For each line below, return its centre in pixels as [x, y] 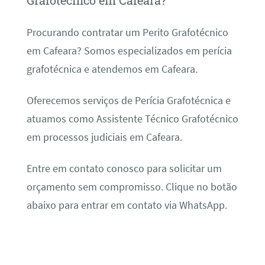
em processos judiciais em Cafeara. [104, 137]
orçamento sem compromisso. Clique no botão [132, 187]
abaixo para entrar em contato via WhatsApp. [127, 206]
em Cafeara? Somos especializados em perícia [129, 51]
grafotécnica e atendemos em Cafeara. [112, 69]
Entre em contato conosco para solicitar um [124, 169]
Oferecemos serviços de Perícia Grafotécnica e [128, 100]
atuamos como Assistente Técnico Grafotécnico [132, 119]
